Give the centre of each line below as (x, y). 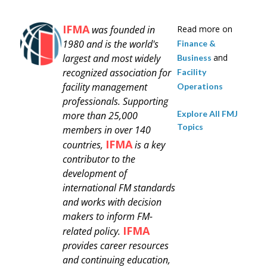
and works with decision (112, 202)
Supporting (144, 101)
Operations (200, 86)
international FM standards (119, 187)
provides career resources (116, 245)
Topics (190, 126)
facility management (105, 87)
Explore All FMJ (207, 113)
